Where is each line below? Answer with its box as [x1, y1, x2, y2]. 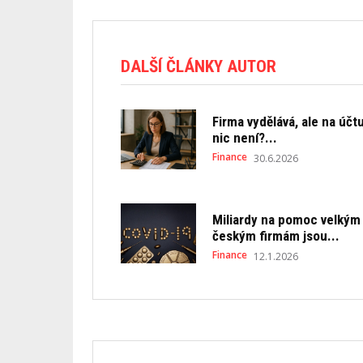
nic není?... [211, 130, 277, 147]
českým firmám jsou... [211, 227, 340, 244]
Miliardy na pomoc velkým [211, 211, 361, 228]
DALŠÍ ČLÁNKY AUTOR [121, 56, 276, 76]
